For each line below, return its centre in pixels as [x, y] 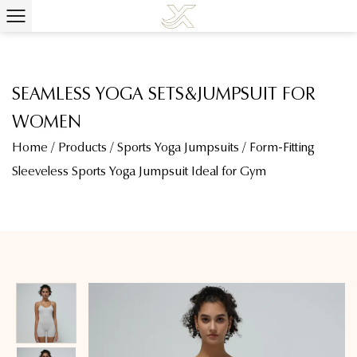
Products [82, 147]
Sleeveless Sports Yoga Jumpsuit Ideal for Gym [139, 171]
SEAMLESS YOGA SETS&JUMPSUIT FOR [164, 94]
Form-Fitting [282, 147]
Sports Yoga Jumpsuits [178, 147]
